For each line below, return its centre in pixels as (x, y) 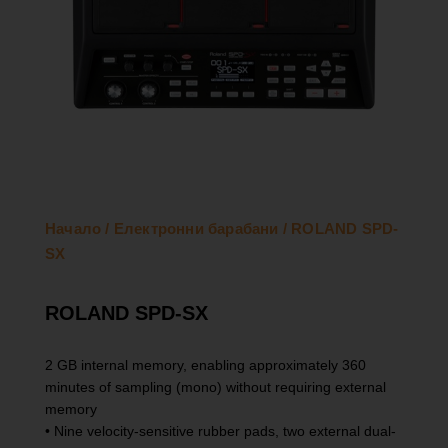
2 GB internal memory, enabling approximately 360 (205, 366)
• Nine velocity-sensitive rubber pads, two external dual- (220, 432)
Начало (73, 229)
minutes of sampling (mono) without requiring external (215, 388)
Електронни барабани (196, 229)
